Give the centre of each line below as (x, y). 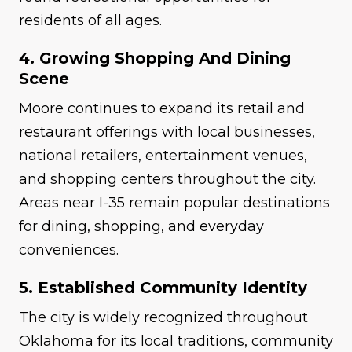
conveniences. (69, 250)
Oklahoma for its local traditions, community (176, 341)
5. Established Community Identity (163, 288)
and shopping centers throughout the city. (167, 180)
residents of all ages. (90, 21)
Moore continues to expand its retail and (162, 109)
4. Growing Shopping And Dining (155, 59)
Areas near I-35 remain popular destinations (174, 203)
